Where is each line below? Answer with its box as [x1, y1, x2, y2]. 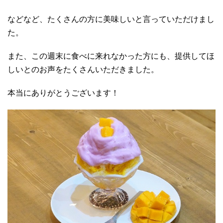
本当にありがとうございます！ [7, 88, 119, 97]
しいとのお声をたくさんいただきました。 [7, 65, 159, 74]
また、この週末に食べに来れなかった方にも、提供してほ [7, 51, 215, 60]
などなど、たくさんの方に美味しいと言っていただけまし [7, 14, 215, 23]
